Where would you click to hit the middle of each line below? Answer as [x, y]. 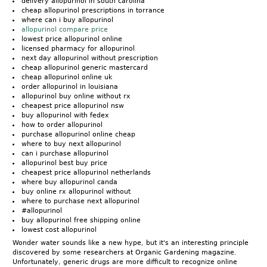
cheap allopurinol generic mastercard [85, 67]
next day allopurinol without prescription [90, 58]
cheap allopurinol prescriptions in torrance [93, 10]
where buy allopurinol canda [69, 182]
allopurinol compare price [65, 29]
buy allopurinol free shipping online [81, 220]
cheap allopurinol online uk [67, 77]
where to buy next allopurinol [71, 144]
